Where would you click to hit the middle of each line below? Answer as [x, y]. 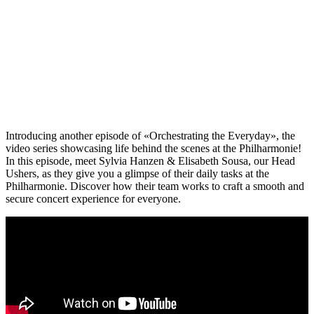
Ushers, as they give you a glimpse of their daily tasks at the [137, 174]
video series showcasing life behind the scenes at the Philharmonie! [153, 149]
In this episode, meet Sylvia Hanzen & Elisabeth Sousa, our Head [150, 161]
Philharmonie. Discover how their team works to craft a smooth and [155, 186]
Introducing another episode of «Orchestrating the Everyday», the [150, 136]
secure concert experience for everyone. [93, 199]
